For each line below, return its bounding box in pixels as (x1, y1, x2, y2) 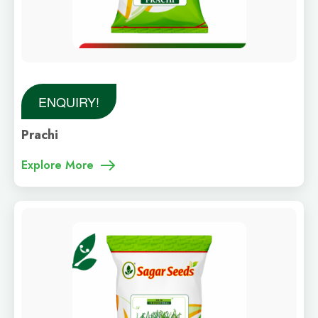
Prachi (21, 126, 58, 144)
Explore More (21, 157, 94, 173)
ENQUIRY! (38, 92, 99, 111)
